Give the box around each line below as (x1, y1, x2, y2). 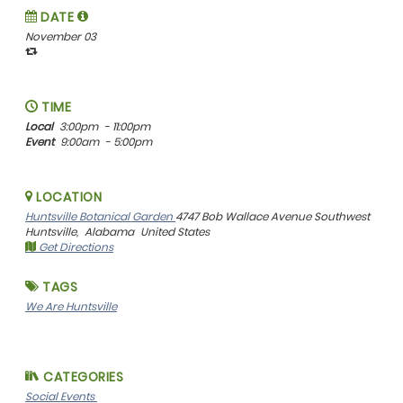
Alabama (85, 224, 137, 240)
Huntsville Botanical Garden (25, 209, 175, 225)
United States (140, 224, 210, 240)
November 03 (25, 29, 96, 45)
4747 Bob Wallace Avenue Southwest (175, 209, 370, 225)
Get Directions (36, 239, 113, 255)
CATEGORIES (40, 368, 123, 387)
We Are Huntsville (25, 299, 117, 315)
